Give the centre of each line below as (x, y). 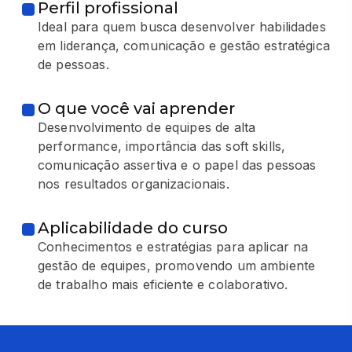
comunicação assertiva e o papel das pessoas (177, 165)
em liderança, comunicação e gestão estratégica (184, 46)
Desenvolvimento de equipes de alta (147, 128)
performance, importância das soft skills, (162, 147)
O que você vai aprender (136, 109)
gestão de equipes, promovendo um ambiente (177, 266)
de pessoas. (73, 65)
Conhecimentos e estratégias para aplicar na (173, 247)
